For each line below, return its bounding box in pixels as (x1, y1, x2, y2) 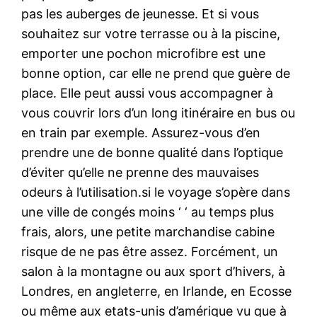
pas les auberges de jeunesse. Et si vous (21, 6, 260, 21)
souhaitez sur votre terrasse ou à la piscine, (21, 25, 281, 41)
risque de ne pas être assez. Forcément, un (21, 243, 279, 259)
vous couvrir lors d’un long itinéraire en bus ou (21, 105, 296, 120)
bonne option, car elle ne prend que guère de (21, 65, 291, 81)
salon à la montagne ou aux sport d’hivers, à (21, 263, 286, 279)
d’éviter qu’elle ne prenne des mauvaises (21, 164, 260, 180)
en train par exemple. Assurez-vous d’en (21, 125, 261, 140)
